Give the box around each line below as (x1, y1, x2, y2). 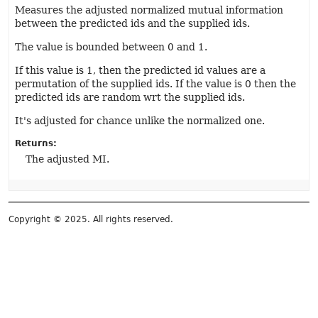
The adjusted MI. (26, 153, 109, 165)
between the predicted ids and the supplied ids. (15, 18, 250, 29)
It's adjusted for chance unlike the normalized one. (15, 115, 265, 126)
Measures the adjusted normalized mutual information (15, 4, 283, 16)
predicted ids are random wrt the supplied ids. (15, 92, 245, 103)
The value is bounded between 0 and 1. (15, 41, 207, 53)
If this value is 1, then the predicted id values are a (15, 65, 265, 76)
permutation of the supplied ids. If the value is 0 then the (15, 78, 296, 89)
